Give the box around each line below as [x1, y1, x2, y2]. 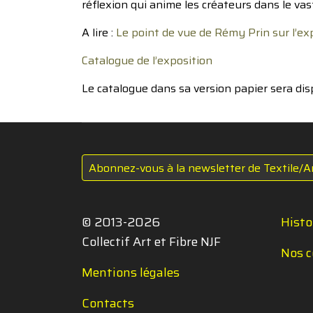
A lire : [82, 24, 116, 41]
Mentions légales [82, 263, 180, 282]
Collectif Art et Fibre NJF [82, 232, 221, 252]
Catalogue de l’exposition [82, 52, 212, 69]
